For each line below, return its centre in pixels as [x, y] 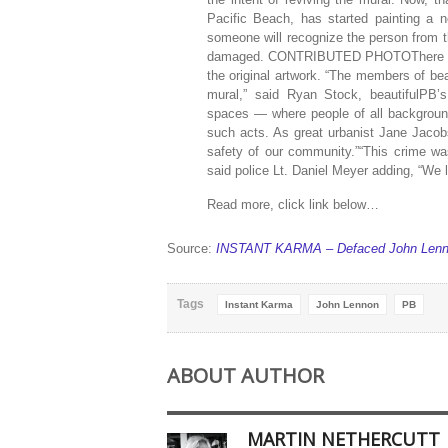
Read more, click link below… [293, 204]
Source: [191, 248]
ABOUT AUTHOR [245, 375]
